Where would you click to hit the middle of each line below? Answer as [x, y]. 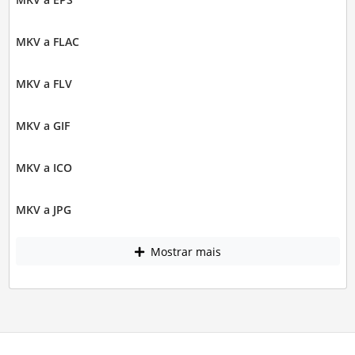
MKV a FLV [44, 84]
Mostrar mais [184, 251]
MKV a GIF [42, 126]
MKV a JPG [43, 210]
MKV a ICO [44, 168]
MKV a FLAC [47, 42]
